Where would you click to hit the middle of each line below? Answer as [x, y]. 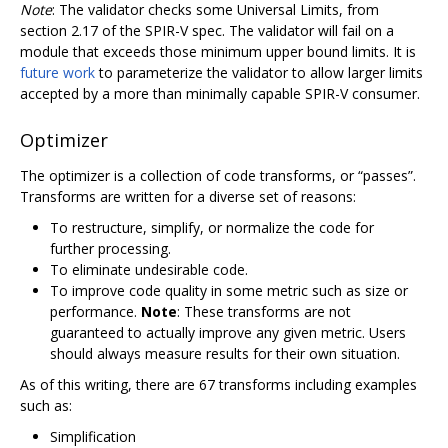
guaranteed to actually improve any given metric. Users [228, 333]
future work [57, 72]
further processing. [110, 249]
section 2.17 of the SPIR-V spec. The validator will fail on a [207, 30]
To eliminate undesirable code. [149, 270]
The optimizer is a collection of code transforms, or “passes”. [218, 176]
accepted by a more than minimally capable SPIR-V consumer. [220, 93]
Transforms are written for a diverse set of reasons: [188, 197]
